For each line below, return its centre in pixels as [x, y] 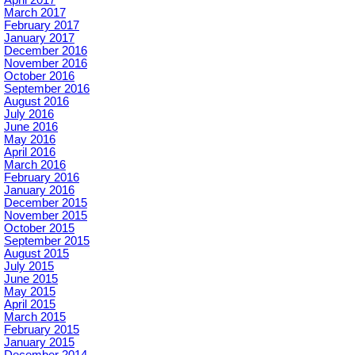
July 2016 [29, 114]
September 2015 [47, 241]
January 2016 [39, 190]
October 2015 [39, 228]
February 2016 [42, 177]
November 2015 [46, 216]
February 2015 [42, 330]
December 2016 [46, 51]
